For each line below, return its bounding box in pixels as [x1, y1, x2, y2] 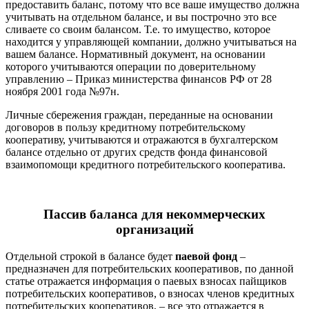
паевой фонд [175, 250, 237, 263]
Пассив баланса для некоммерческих [43, 207, 266, 222]
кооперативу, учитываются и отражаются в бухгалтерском [6, 133, 278, 146]
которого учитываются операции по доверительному [6, 60, 256, 72]
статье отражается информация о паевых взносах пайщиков [6, 275, 287, 288]
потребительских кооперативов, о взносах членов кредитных [6, 288, 295, 300]
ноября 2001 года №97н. [6, 85, 119, 97]
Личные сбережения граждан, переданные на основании [6, 108, 273, 121]
